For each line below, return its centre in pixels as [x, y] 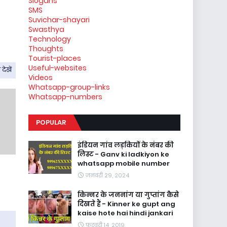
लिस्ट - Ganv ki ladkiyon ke [123, 154]
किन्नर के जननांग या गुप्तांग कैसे [128, 195]
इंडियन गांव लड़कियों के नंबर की [126, 145]
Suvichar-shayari [59, 20]
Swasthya [46, 29]
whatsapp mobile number [124, 163]
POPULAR [51, 122]
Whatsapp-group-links [69, 87]
